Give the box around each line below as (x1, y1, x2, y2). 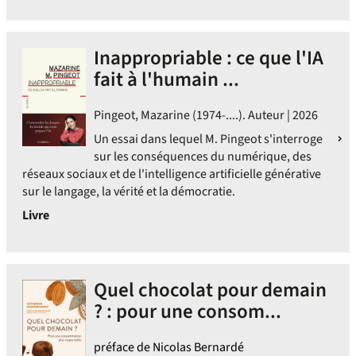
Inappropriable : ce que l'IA (94, 44, 323, 72)
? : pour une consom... (94, 297, 281, 326)
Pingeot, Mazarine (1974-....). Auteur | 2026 (94, 106, 318, 124)
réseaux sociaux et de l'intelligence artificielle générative (22, 165, 321, 183)
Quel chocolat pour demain (94, 276, 327, 304)
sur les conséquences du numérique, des (94, 148, 311, 165)
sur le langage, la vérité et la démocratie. (22, 183, 235, 200)
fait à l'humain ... (94, 65, 239, 94)
